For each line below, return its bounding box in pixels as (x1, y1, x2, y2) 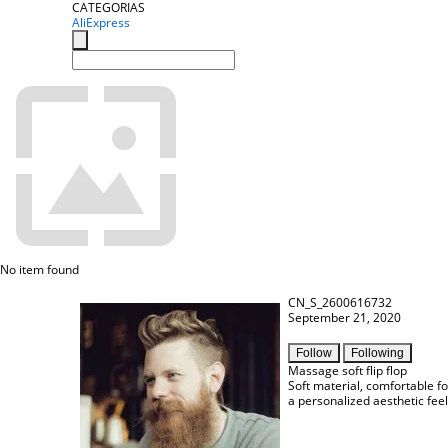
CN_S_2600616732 (288, 294, 392, 311)
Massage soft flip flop (288, 362, 407, 379)
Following (351, 346, 404, 360)
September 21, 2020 (288, 309, 401, 326)
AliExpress (72, 14, 130, 31)
